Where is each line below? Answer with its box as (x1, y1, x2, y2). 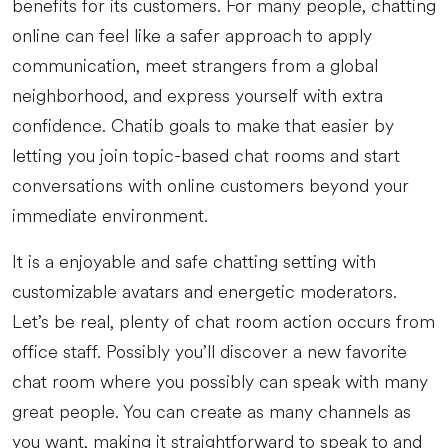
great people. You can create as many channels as (12, 399, 411, 425)
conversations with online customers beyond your (12, 173, 409, 199)
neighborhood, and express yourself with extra (12, 83, 383, 109)
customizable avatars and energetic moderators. (12, 279, 397, 305)
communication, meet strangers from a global (12, 53, 378, 79)
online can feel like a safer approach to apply (12, 23, 372, 49)
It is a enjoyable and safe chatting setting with (12, 249, 376, 275)
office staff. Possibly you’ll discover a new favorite (12, 339, 407, 365)
